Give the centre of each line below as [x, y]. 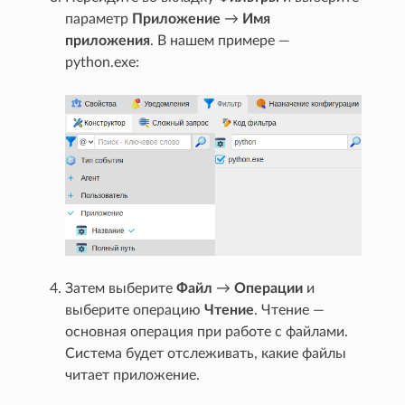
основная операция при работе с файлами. [207, 331]
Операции [269, 288]
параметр [99, 19]
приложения [108, 41]
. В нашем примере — [221, 41]
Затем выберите [121, 288]
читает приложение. [133, 375]
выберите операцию [135, 310]
